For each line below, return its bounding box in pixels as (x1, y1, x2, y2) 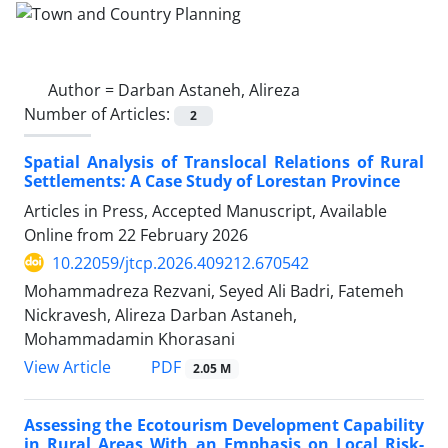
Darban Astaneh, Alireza (118, 78, 300, 101)
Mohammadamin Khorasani (24, 327, 235, 350)
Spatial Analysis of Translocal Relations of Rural (24, 150, 424, 173)
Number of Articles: (24, 102, 174, 125)
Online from (24, 223, 118, 246)
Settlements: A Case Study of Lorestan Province (24, 169, 400, 192)
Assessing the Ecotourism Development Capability (24, 414, 424, 437)
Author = (48, 78, 118, 101)
